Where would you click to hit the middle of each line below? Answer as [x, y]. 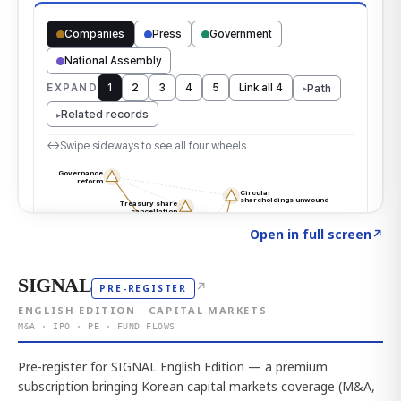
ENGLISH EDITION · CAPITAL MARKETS [143, 310]
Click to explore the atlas [110, 230]
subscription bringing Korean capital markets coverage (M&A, [196, 386]
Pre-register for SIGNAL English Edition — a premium [173, 366]
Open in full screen [311, 234]
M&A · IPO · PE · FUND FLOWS [97, 326]
